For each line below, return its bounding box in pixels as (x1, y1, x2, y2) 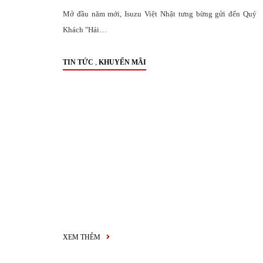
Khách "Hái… (63, 25, 107, 34)
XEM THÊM (63, 233, 102, 241)
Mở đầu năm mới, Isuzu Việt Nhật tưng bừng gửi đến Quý (63, 9, 257, 18)
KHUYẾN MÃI (99, 58, 146, 66)
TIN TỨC (63, 58, 93, 66)
